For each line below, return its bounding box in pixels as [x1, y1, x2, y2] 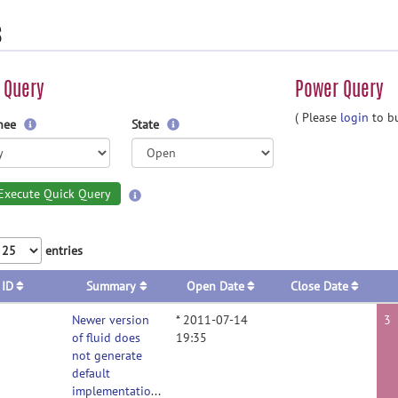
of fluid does [72, 330, 140, 346]
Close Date [290, 278, 348, 294]
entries [42, 243, 83, 259]
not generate [72, 347, 142, 363]
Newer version [72, 312, 149, 328]
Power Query [295, 75, 384, 103]
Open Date [186, 278, 244, 294]
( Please [295, 109, 340, 125]
